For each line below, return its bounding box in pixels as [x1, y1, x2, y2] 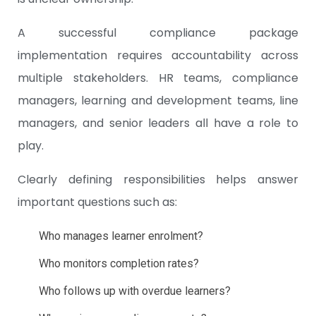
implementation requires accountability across [18, 47, 298, 64]
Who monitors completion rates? [39, 257, 199, 271]
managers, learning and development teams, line [18, 92, 298, 109]
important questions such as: [18, 194, 177, 211]
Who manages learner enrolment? [39, 229, 203, 243]
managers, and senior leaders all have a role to [18, 115, 298, 132]
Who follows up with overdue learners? [39, 284, 231, 298]
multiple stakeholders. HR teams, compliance [18, 70, 298, 87]
